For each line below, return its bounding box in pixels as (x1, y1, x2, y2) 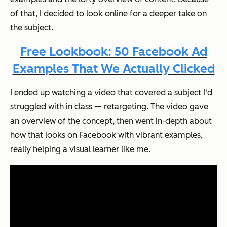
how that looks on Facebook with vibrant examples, (10, 130, 203, 140)
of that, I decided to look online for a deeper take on (10, 8, 207, 18)
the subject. (10, 22, 53, 32)
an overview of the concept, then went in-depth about (10, 116, 212, 126)
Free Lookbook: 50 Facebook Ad (20, 44, 207, 59)
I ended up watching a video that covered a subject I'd (10, 87, 212, 97)
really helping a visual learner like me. (10, 144, 150, 154)
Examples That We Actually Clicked (12, 61, 215, 76)
